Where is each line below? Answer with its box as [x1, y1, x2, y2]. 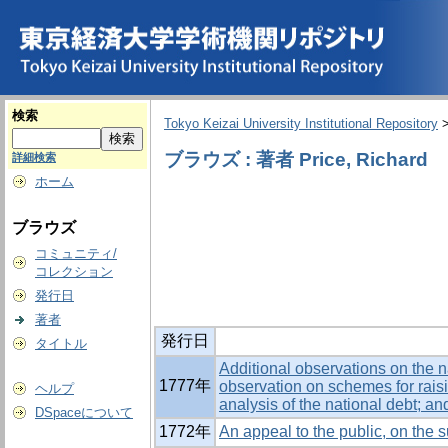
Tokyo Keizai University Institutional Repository [164, 116, 438, 132]
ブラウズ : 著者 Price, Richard [164, 148, 433, 170]
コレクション [35, 264, 113, 279]
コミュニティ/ [35, 246, 117, 261]
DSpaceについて [35, 405, 133, 420]
